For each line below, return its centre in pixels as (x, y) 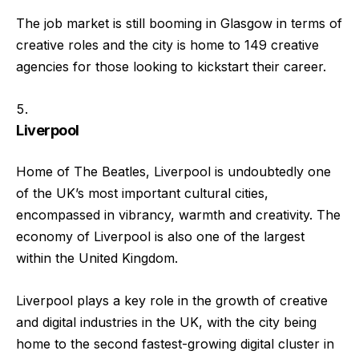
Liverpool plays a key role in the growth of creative (172, 300)
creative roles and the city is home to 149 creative (167, 45)
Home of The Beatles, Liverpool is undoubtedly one (173, 172)
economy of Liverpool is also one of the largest (160, 237)
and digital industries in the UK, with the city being (166, 322)
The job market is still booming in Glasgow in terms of (179, 24)
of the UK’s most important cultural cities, (142, 194)
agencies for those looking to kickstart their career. (171, 67)
